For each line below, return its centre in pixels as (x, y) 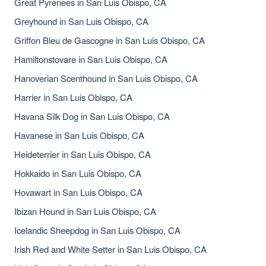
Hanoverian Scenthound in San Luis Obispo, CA (106, 78)
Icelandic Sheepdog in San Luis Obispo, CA (97, 230)
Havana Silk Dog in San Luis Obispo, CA (92, 116)
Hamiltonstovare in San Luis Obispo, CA (91, 59)
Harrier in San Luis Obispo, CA (73, 97)
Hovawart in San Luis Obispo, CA (78, 192)
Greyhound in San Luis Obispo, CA (81, 21)
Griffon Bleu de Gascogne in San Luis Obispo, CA (110, 40)
